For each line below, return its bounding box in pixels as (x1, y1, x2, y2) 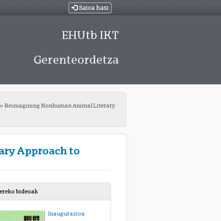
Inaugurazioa (47, 210, 85, 217)
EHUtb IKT (61, 29, 119, 41)
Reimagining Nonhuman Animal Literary (4, 102, 115, 109)
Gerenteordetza (33, 53, 119, 66)
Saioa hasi (77, 4, 109, 12)
